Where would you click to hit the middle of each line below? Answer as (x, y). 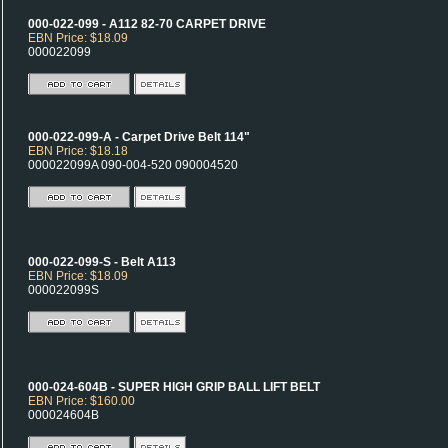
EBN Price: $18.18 (78, 151)
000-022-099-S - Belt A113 (102, 262)
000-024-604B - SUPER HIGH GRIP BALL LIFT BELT (174, 387)
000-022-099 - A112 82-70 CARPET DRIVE (147, 24)
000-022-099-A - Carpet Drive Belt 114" (139, 137)
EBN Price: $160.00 (81, 401)
